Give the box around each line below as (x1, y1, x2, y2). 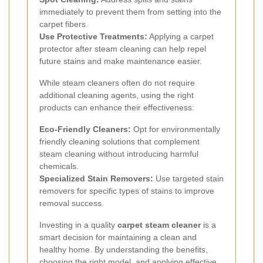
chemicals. (39, 161, 79, 171)
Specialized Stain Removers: (39, 174, 153, 184)
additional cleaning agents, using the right (39, 90, 194, 100)
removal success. (39, 198, 104, 208)
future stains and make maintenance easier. (39, 56, 202, 66)
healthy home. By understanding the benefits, (39, 245, 208, 255)
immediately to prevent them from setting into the (39, 7, 221, 17)
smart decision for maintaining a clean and (39, 232, 197, 242)
